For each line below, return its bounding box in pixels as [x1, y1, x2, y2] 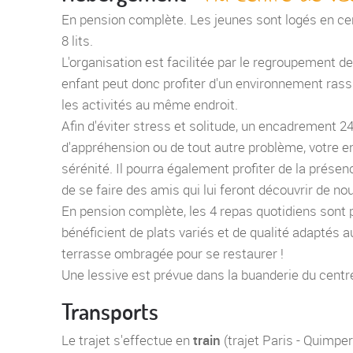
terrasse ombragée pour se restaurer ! [61, 244, 284, 263]
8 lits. [61, 32, 93, 50]
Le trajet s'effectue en [61, 331, 193, 350]
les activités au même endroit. [61, 95, 238, 114]
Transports [61, 297, 158, 326]
